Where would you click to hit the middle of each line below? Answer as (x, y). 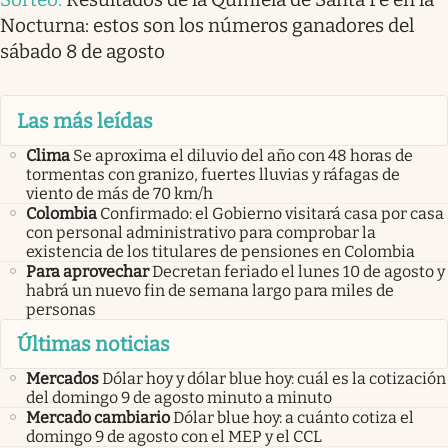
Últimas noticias (93, 344)
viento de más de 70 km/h (119, 193)
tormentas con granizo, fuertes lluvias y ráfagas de (213, 174)
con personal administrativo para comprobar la (201, 232)
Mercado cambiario (98, 418)
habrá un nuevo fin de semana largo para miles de (210, 290)
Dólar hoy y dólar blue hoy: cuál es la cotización (274, 379)
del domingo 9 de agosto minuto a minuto (179, 398)
